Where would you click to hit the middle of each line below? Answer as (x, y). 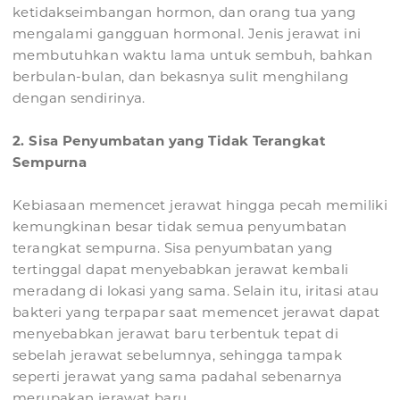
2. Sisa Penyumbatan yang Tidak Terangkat (169, 141)
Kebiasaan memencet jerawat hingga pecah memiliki (200, 205)
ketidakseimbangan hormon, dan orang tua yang (184, 12)
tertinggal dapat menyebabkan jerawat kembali (181, 270)
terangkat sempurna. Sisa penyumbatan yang (173, 248)
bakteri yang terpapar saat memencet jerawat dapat (196, 312)
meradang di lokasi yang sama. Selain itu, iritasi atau (196, 291)
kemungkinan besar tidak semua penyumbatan (180, 227)
